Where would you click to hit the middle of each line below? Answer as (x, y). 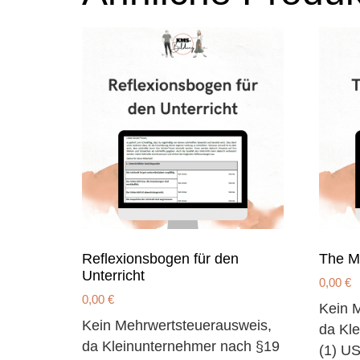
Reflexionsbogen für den (160, 258)
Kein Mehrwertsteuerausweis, (177, 325)
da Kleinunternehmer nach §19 (181, 346)
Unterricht (113, 275)
